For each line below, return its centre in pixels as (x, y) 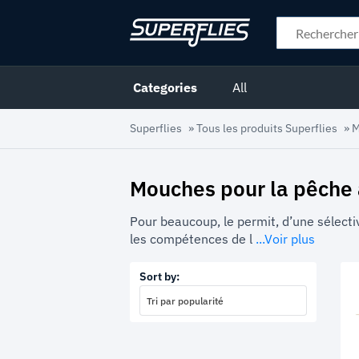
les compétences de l (191, 238)
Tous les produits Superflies (267, 129)
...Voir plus (285, 238)
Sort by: (159, 276)
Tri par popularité (185, 301)
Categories (165, 88)
